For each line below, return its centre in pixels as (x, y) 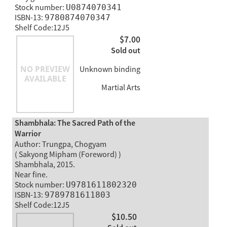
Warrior (28, 134)
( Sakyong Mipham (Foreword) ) (68, 155)
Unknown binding (110, 69)
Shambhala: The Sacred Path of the (75, 124)
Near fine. (31, 175)
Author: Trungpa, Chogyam (60, 145)
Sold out (125, 51)
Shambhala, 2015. (45, 165)
